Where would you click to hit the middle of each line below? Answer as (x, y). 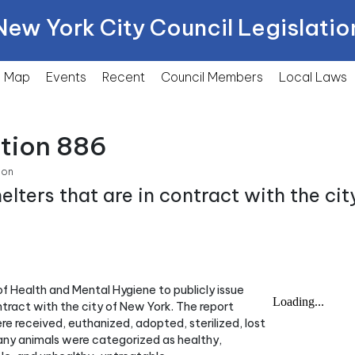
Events (66, 77)
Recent (124, 77)
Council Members (212, 77)
